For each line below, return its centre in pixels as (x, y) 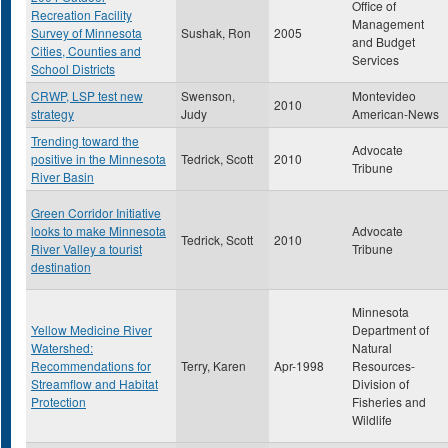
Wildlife (372, 419)
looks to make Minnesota (98, 230)
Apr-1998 (299, 365)
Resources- (383, 365)
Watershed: (62, 347)
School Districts (73, 68)
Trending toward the (85, 140)
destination (61, 266)
